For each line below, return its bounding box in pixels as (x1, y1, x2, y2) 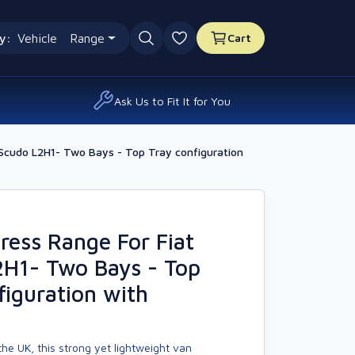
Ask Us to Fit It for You (114, 94, 231, 108)
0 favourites (178, 39, 254, 54)
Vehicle (17, 31, 57, 45)
